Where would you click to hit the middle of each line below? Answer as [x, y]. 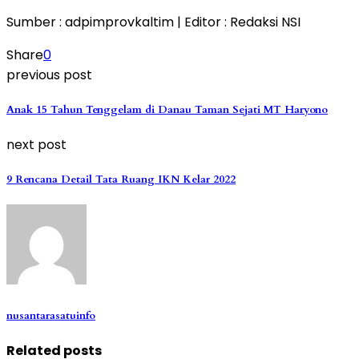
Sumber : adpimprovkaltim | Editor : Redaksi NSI [153, 22]
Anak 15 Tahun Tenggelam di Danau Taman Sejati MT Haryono [167, 109]
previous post [49, 75]
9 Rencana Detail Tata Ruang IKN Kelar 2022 [121, 180]
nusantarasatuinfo [51, 315]
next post [36, 145]
